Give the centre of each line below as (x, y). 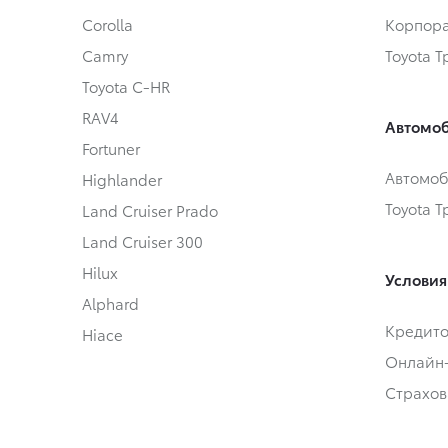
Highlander (122, 179)
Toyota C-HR (126, 86)
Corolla (107, 24)
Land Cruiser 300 (142, 241)
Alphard (110, 303)
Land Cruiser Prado (150, 210)
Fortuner (111, 148)
